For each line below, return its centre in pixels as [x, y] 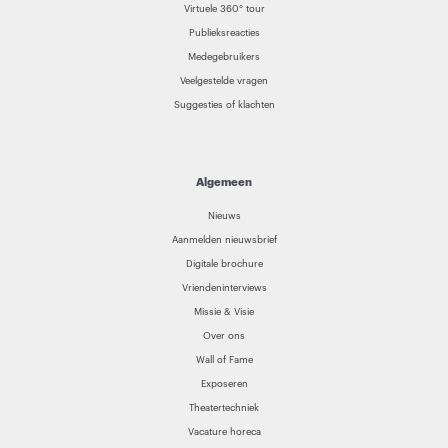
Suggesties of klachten [224, 105]
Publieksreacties [224, 33]
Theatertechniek [224, 408]
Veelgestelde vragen [224, 81]
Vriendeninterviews [224, 288]
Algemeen [224, 183]
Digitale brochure [224, 264]
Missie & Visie [224, 312]
